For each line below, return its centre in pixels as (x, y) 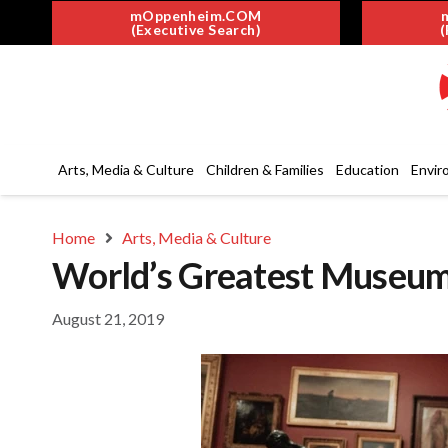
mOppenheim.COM (195, 15)
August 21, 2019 (108, 318)
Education (367, 169)
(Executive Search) (196, 29)
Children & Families (265, 169)
